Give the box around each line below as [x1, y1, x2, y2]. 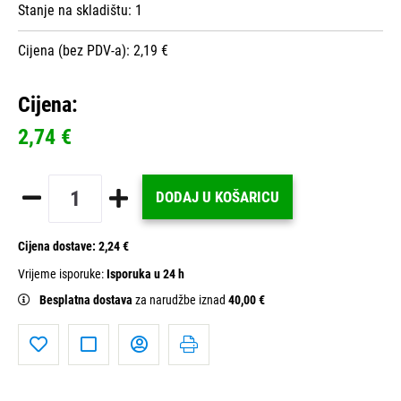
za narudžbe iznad [135, 292, 228, 308]
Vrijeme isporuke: [18, 266, 107, 282]
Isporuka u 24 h [107, 266, 184, 282]
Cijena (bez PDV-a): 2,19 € [18, 41, 168, 59]
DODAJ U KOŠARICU [156, 187, 279, 206]
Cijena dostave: [18, 238, 98, 254]
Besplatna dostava [39, 292, 135, 308]
